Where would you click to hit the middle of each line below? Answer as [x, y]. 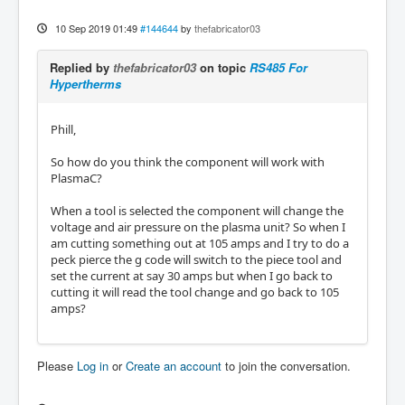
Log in [93, 366]
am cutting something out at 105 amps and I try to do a [200, 243]
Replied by [81, 67]
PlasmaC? [76, 178]
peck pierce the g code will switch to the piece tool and [196, 259]
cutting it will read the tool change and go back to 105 [195, 292]
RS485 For [278, 67]
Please [57, 366]
